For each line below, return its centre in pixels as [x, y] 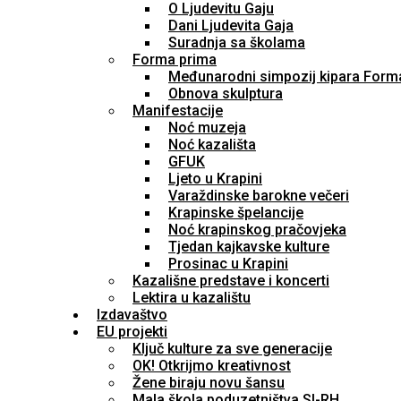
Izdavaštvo [132, 315]
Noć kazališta [212, 145]
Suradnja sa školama [237, 43]
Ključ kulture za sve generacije [232, 349]
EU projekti [132, 332]
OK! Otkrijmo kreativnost [212, 366]
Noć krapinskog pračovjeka [257, 230]
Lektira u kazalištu [192, 298]
